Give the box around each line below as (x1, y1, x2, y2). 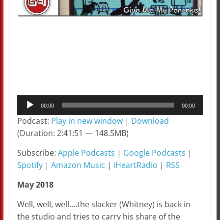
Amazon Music (51, 160, 105, 171)
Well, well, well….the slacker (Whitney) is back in (17, 199, 191, 210)
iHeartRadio (113, 160, 158, 171)
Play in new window (51, 115, 123, 127)
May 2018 (17, 179, 54, 191)
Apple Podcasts (57, 147, 115, 159)
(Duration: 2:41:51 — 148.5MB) (17, 128, 129, 139)
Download (131, 115, 169, 127)
